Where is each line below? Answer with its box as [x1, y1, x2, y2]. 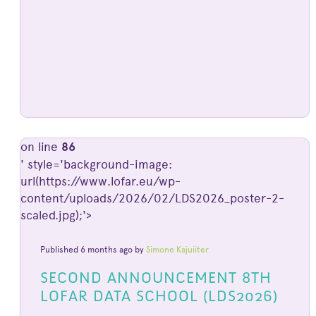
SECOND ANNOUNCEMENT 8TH [39, 268, 272, 288]
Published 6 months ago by [39, 244, 146, 255]
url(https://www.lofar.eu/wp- [20, 174, 181, 189]
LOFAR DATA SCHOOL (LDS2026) [39, 286, 278, 306]
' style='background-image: [20, 157, 172, 172]
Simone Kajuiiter [145, 244, 209, 255]
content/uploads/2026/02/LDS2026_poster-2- [20, 191, 284, 206]
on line [20, 140, 61, 154]
